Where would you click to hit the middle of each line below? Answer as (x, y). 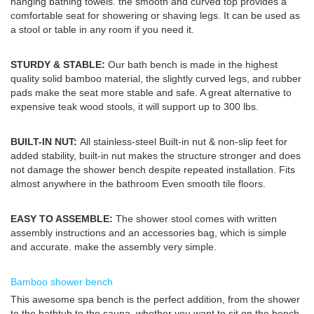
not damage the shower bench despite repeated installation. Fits (153, 169)
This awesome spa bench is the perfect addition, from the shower (155, 299)
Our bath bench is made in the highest (191, 64)
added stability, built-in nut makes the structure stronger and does (156, 155)
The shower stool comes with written (195, 218)
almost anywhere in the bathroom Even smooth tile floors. (138, 183)
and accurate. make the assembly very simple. (114, 246)
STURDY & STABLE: (58, 64)
